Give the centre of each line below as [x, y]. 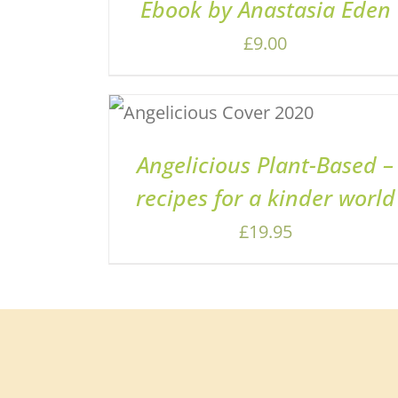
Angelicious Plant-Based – [266, 164]
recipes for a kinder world [265, 197]
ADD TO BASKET [178, 106]
